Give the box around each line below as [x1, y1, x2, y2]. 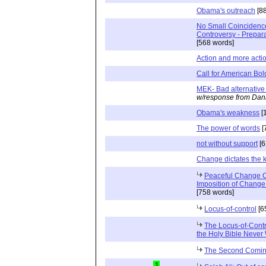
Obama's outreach [197, 6, 255, 15]
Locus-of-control [204, 204, 256, 213]
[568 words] [197, 38, 234, 47]
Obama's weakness [197, 108, 259, 117]
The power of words [197, 123, 260, 132]
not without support [197, 139, 258, 148]
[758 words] [197, 188, 234, 197]
